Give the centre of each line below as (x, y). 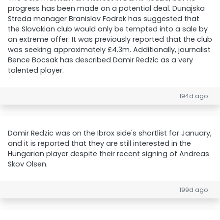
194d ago (194, 96)
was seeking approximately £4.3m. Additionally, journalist (109, 50)
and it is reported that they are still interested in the (99, 143)
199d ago (194, 190)
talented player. (36, 70)
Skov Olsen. (28, 164)
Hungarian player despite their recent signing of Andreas (109, 154)
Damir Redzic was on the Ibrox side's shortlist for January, (110, 133)
